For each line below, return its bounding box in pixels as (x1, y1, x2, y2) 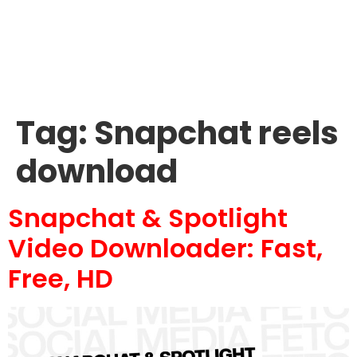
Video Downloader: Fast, (8, 230, 323, 266)
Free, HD (8, 261, 113, 296)
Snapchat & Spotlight (8, 200, 288, 236)
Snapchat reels (94, 111, 339, 155)
